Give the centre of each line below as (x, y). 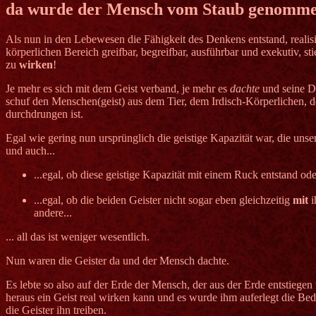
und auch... (30, 150)
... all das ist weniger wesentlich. (78, 236)
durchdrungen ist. (44, 114)
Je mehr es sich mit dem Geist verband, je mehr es (118, 88)
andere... (53, 212)
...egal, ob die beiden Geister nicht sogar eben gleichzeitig (163, 200)
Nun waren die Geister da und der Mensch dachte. (117, 260)
